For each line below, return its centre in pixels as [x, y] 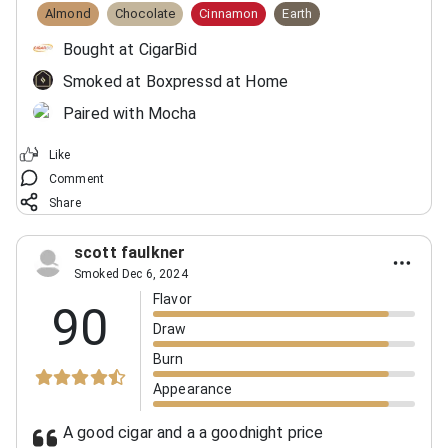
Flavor [172, 298]
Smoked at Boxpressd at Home [176, 81]
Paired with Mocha [130, 113]
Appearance [193, 388]
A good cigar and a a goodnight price [193, 432]
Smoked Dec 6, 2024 [131, 273]
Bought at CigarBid [130, 49]
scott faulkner [130, 252]
